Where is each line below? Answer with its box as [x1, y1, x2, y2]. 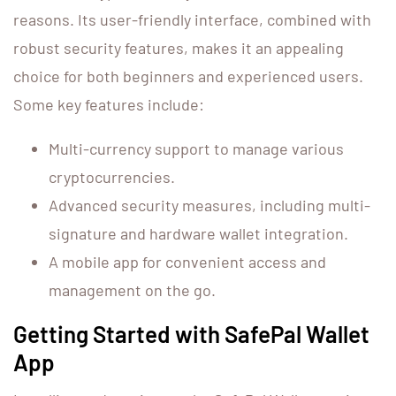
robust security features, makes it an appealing [13, 38, 344, 58]
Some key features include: [13, 95, 204, 115]
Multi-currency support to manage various [49, 139, 344, 159]
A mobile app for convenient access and [49, 252, 326, 272]
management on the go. [49, 280, 216, 301]
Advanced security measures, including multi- [49, 195, 370, 216]
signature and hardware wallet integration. [49, 224, 348, 244]
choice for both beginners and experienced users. [13, 66, 363, 87]
